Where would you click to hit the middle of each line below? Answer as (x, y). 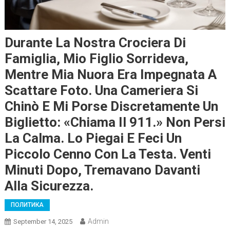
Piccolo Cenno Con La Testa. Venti (108, 154)
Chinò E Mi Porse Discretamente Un (111, 107)
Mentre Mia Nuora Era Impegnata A (110, 75)
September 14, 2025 (43, 222)
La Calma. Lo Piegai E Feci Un (93, 138)
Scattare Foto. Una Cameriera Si (101, 91)
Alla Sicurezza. (49, 186)
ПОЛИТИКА (27, 205)
